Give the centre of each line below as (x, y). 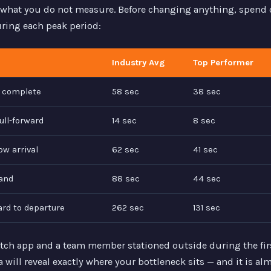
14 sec (124, 121)
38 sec (207, 92)
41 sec (205, 150)
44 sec (207, 179)
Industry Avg (138, 63)
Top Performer (223, 63)
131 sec (206, 208)
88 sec (126, 179)
